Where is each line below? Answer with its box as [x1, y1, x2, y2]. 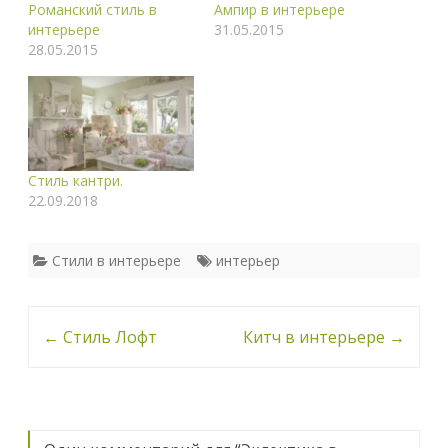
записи [28, 374, 87, 397]
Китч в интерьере [243, 325, 389, 348]
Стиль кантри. [28, 170, 123, 190]
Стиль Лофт [59, 325, 157, 348]
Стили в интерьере [52, 250, 181, 270]
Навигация [28, 310, 121, 333]
